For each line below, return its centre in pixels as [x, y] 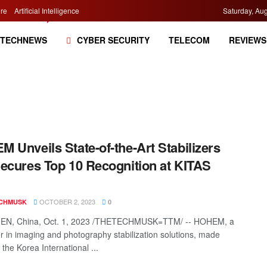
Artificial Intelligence [47, 10]
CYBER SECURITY [113, 40]
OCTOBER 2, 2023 [66, 201]
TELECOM [189, 40]
